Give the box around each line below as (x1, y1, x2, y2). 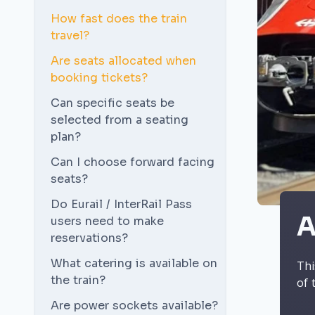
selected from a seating (51, 112, 188, 127)
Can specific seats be (51, 96, 174, 110)
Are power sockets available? (51, 298, 218, 313)
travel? (51, 28, 89, 43)
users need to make (51, 214, 164, 229)
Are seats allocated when (51, 53, 196, 68)
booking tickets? (51, 70, 148, 85)
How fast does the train (51, 11, 187, 26)
